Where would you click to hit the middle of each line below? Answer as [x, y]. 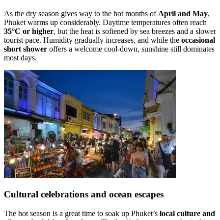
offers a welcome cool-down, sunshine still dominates [131, 49]
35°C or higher [29, 31]
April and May [183, 13]
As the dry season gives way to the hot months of [81, 13]
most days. [20, 57]
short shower [26, 49]
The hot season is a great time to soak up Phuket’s [82, 214]
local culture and [187, 214]
